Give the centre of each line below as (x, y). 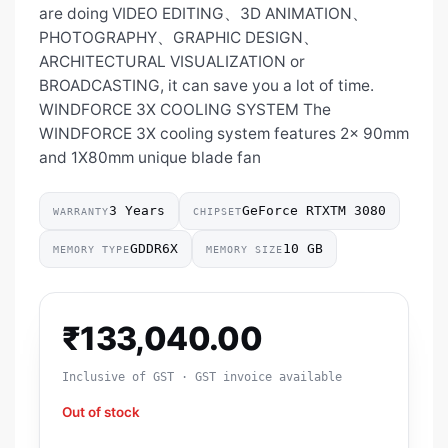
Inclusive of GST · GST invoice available (202, 377)
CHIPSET (217, 211)
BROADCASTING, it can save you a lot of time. (206, 86)
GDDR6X (154, 249)
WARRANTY (81, 211)
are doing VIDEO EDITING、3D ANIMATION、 (203, 14)
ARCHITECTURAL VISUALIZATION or (172, 62)
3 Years (137, 211)
